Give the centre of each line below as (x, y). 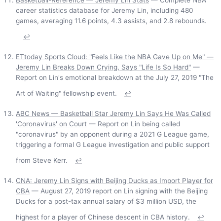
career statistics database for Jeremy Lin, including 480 (105, 11)
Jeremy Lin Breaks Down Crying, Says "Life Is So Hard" (103, 67)
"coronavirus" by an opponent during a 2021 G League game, (112, 134)
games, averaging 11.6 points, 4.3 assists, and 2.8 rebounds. (111, 21)
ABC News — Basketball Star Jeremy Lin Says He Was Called (113, 114)
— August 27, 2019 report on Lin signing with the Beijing (119, 191)
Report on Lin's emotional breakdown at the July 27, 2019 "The (115, 78)
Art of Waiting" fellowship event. (66, 93)
